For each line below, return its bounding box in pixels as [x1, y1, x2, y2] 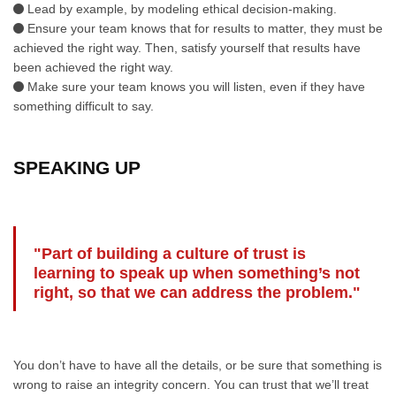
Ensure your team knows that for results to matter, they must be [24, 21, 383, 35]
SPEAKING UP [13, 157, 141, 178]
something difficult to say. [13, 99, 154, 113]
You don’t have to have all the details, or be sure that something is [13, 358, 382, 372]
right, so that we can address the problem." [34, 284, 361, 301]
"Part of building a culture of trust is [34, 245, 306, 263]
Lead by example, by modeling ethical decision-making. [24, 2, 337, 16]
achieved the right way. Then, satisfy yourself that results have [13, 41, 361, 55]
